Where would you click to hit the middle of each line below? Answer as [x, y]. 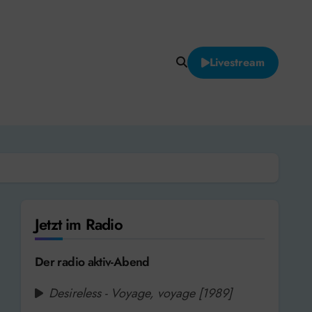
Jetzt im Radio [79, 224]
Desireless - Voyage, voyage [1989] [140, 293]
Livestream [237, 62]
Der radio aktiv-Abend [92, 262]
